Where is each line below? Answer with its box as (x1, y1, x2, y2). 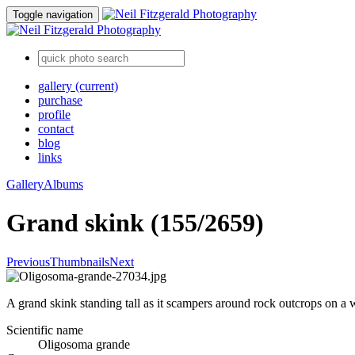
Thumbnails (50, 254, 109, 269)
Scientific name (6, 323, 83, 337)
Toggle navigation (13, 9, 93, 21)
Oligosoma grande (38, 337, 130, 351)
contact (38, 122, 74, 136)
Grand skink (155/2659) (6, 208, 264, 238)
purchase (38, 94, 82, 107)
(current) (75, 79, 118, 93)
